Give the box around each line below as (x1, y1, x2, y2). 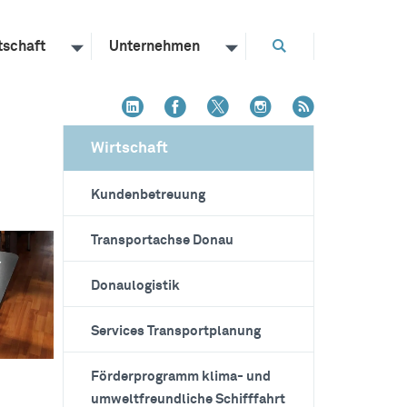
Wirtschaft (90, 141, 168, 156)
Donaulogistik (90, 279, 180, 293)
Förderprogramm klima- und (90, 370, 271, 383)
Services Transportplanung (90, 324, 261, 338)
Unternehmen (109, 39, 200, 54)
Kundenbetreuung (90, 188, 205, 202)
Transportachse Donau (90, 233, 233, 247)
